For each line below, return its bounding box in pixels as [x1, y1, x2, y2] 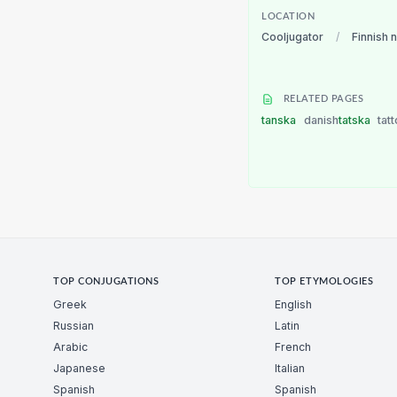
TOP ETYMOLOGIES [275, 276, 374, 286]
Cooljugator [261, 30, 323, 44]
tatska [338, 113, 373, 127]
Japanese [53, 362, 105, 376]
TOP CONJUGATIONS [53, 276, 160, 286]
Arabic [53, 340, 88, 354]
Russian [53, 319, 94, 333]
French [275, 340, 312, 354]
